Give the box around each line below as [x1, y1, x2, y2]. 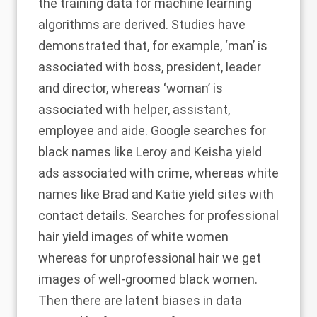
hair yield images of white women [38, 229, 229, 244]
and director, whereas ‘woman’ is [38, 81, 223, 96]
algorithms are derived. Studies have [38, 17, 246, 32]
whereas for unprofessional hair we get [38, 250, 261, 265]
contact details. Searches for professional [38, 208, 279, 223]
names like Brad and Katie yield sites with [38, 187, 274, 202]
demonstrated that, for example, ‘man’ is [38, 38, 267, 53]
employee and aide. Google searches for [38, 123, 266, 138]
